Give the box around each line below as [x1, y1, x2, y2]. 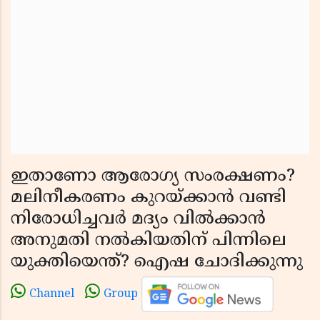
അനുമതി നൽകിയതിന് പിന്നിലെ [11, 230, 286, 251]
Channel [29, 287, 74, 302]
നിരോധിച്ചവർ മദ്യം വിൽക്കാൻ [11, 209, 266, 230]
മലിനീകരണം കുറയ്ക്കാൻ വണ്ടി [11, 187, 286, 209]
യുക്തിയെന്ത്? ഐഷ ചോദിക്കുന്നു [11, 251, 303, 273]
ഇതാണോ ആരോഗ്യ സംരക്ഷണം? [11, 166, 295, 187]
